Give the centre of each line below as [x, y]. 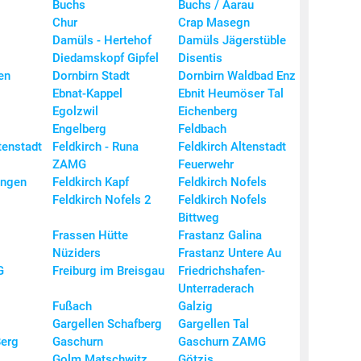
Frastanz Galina [220, 236]
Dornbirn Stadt [91, 76]
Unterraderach [216, 289]
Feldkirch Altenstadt [232, 147]
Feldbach [202, 129]
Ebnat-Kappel [87, 94]
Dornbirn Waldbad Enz [237, 76]
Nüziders [77, 253]
